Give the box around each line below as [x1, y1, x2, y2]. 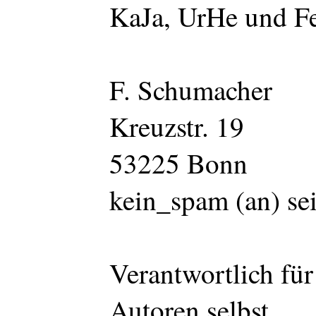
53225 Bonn [109, 145, 248, 182]
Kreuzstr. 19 [109, 108, 244, 145]
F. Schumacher [109, 71, 272, 109]
